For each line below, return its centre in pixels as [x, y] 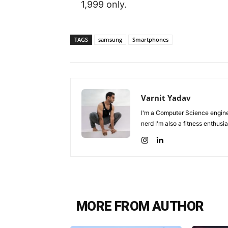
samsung [110, 39]
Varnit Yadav [166, 97]
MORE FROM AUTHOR [140, 206]
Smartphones [150, 39]
